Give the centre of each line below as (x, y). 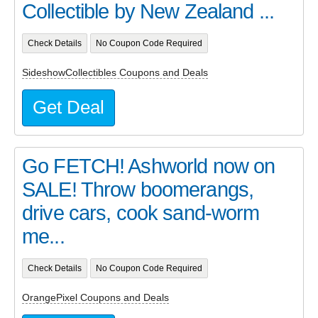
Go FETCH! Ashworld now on (149, 166)
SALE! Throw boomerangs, (138, 190)
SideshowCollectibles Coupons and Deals (115, 72)
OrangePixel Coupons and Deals (95, 297)
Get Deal (68, 108)
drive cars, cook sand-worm (141, 213)
